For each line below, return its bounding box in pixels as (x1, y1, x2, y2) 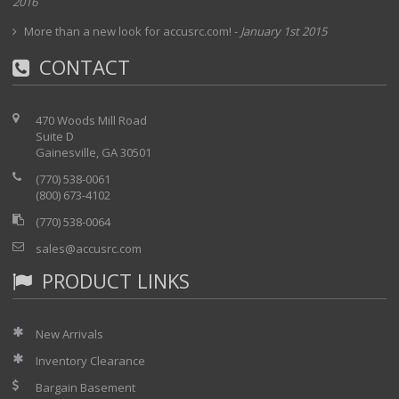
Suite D (36, 128, 74, 144)
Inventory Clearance (36, 353, 145, 369)
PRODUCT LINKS (37, 267, 190, 294)
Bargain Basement (36, 379, 135, 395)
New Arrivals (36, 326, 103, 342)
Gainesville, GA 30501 (36, 144, 151, 160)
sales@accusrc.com (36, 240, 142, 256)
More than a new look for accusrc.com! (24, 23, 232, 39)
